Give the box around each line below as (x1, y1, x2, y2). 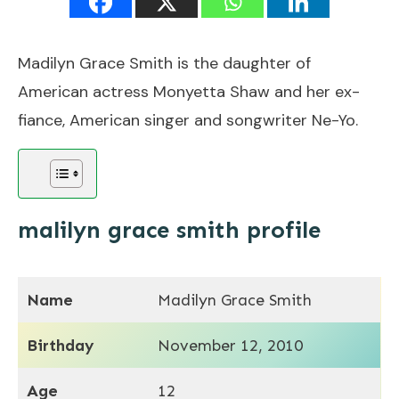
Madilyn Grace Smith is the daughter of (18, 52, 311, 74)
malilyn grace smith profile (18, 216, 321, 244)
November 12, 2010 (158, 335, 303, 355)
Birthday (27, 335, 94, 355)
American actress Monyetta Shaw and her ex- (18, 80, 360, 102)
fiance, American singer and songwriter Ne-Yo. (18, 109, 358, 131)
